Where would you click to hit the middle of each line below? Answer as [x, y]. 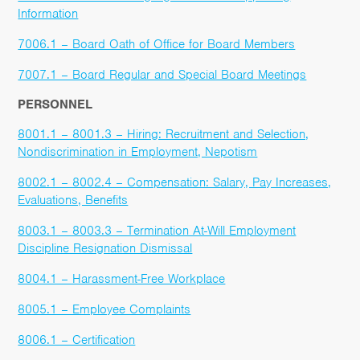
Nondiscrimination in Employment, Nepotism [138, 151]
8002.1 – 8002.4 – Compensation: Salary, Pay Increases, [175, 182]
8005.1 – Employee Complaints [104, 309]
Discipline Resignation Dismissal [105, 248]
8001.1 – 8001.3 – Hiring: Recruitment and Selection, [164, 134]
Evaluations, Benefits [73, 200]
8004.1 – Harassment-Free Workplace [122, 278]
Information [48, 13]
